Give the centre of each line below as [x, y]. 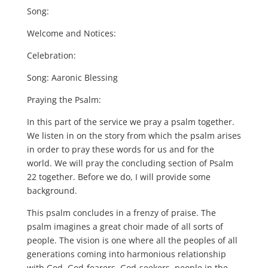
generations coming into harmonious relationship [126, 254]
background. [52, 190]
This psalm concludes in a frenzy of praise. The [121, 212]
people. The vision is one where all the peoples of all [132, 240]
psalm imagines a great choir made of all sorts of [125, 226]
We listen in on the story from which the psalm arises [134, 135]
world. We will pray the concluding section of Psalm [130, 163]
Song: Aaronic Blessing [72, 77]
